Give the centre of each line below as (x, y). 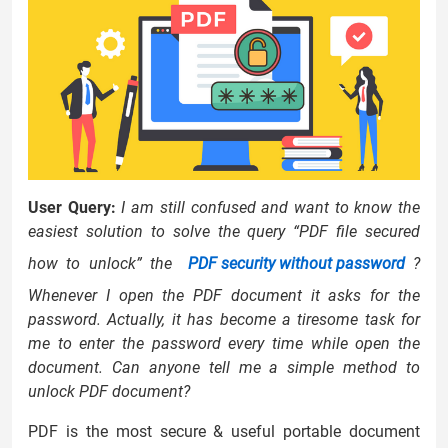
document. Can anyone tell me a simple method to (224, 367)
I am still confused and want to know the (271, 207)
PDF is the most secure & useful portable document (224, 431)
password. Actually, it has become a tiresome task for (224, 319)
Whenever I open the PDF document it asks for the (224, 295)
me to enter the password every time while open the (224, 343)
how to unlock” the (104, 263)
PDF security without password (296, 263)
